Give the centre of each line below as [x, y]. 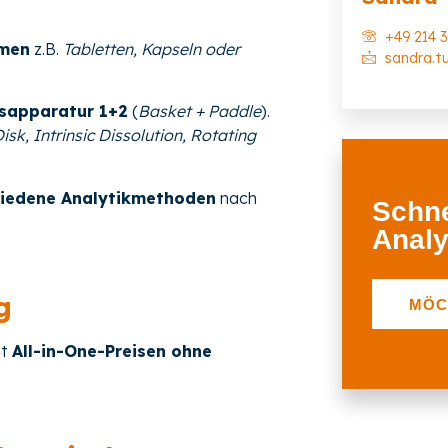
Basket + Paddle [199, 111]
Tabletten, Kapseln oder [151, 49]
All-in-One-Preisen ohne [112, 350]
